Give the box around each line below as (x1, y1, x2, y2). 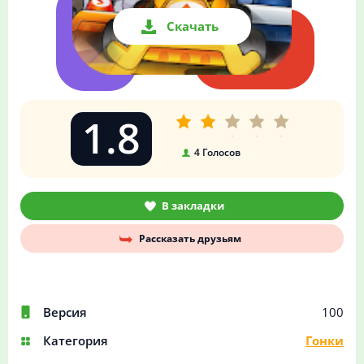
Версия (43, 304, 87, 321)
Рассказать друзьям (139, 232, 241, 246)
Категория (43, 332, 108, 349)
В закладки (162, 198, 224, 214)
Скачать (167, 18, 219, 35)
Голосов (199, 145, 240, 160)
